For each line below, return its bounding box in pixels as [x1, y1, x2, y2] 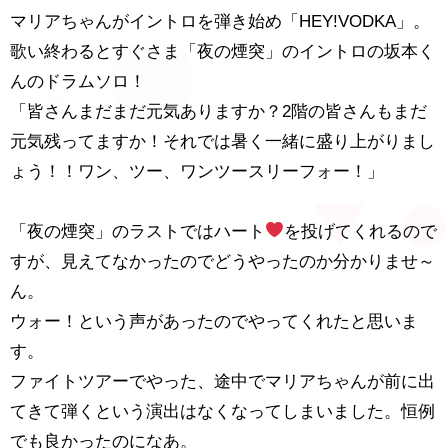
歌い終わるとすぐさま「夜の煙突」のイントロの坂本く [9, 41, 435, 61]
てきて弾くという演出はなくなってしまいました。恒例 [9, 401, 435, 421]
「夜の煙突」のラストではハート [9, 221, 265, 241]
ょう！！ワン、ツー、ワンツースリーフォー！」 [9, 161, 384, 181]
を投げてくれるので [283, 221, 437, 241]
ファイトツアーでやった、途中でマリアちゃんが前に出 [9, 371, 435, 391]
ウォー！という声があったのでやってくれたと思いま [9, 311, 418, 331]
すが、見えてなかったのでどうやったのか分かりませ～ [9, 251, 435, 271]
